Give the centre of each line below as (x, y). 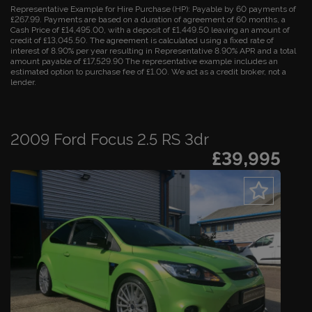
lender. (23, 82)
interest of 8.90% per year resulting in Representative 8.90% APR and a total (153, 51)
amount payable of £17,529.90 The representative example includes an (144, 61)
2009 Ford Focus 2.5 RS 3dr (110, 139)
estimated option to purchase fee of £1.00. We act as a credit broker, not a (148, 72)
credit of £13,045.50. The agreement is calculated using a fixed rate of (142, 40)
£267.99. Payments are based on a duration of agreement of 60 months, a (148, 19)
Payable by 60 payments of (243, 9)
